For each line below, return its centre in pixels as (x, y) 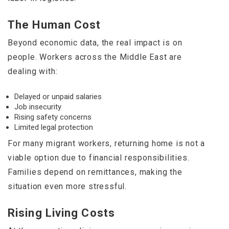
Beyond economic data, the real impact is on (95, 43)
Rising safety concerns (53, 117)
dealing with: (33, 72)
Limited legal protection (54, 128)
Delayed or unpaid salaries (58, 97)
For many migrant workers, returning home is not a (107, 144)
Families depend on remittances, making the (95, 172)
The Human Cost (54, 25)
